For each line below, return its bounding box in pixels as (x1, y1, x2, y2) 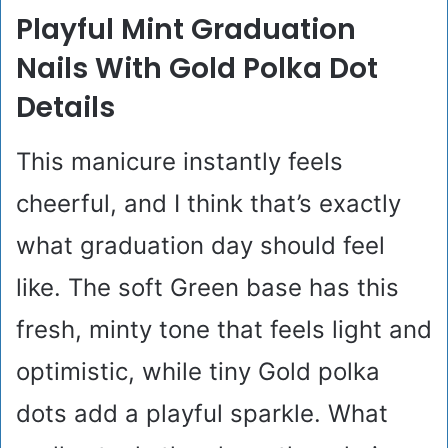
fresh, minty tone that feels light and (16, 315, 432, 345)
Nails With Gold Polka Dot (16, 49, 378, 89)
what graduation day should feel (16, 231, 385, 261)
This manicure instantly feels (16, 147, 343, 177)
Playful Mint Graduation (16, 10, 356, 50)
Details (16, 88, 115, 128)
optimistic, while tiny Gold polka (16, 357, 380, 387)
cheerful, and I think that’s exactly (16, 189, 401, 219)
